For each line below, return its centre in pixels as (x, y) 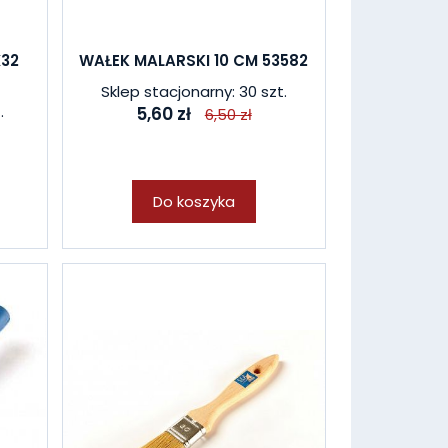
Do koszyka (193, 201)
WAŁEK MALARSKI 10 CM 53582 (194, 60)
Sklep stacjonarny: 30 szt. (193, 91)
